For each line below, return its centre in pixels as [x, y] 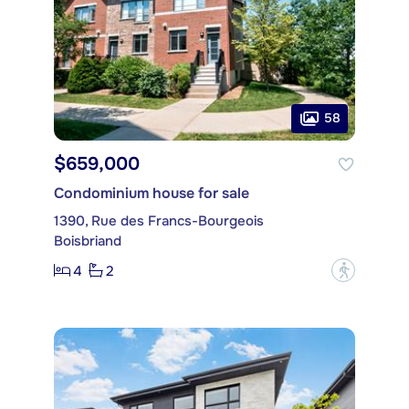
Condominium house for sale [152, 194]
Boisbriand [88, 241]
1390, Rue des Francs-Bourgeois [159, 221]
